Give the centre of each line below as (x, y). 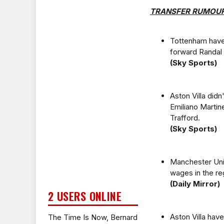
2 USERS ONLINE (85, 196)
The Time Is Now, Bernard (93, 217)
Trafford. (185, 118)
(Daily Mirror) (195, 184)
